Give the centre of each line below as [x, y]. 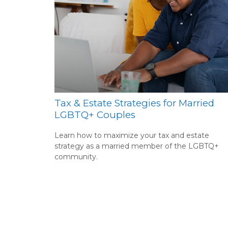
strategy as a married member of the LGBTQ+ [137, 146]
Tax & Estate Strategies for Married [134, 103]
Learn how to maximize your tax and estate [132, 135]
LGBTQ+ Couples [95, 115]
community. [76, 156]
